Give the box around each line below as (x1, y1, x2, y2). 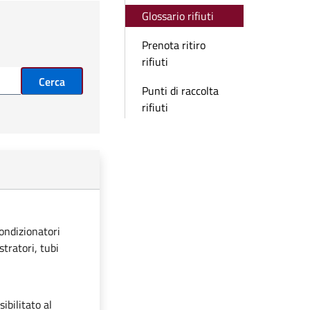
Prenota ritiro (142, 37, 206, 53)
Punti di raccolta (142, 82, 219, 99)
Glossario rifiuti (142, 8, 214, 24)
